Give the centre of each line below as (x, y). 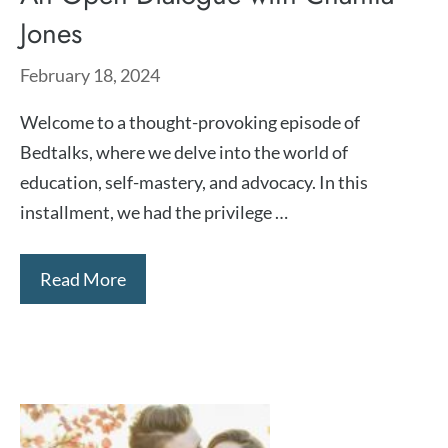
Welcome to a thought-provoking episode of (190, 122)
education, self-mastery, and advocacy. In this (194, 182)
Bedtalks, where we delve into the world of (184, 152)
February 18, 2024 (90, 75)
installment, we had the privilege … (154, 212)
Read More (83, 279)
